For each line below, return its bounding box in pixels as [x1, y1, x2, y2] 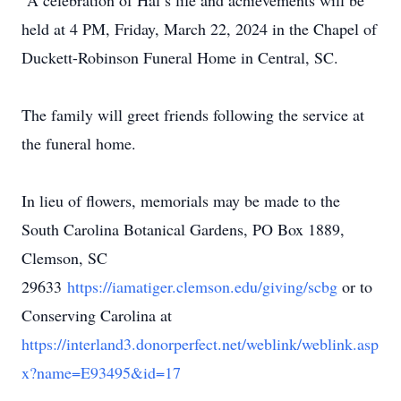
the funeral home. [21, 132, 136, 154]
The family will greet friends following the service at [21, 104, 364, 125]
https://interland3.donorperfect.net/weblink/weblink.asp [21, 333, 379, 354]
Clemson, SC [21, 247, 107, 269]
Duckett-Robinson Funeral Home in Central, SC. [21, 47, 338, 68]
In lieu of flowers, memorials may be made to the [21, 190, 340, 211]
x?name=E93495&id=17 [21, 362, 181, 383]
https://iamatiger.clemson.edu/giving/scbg [67, 276, 337, 297]
